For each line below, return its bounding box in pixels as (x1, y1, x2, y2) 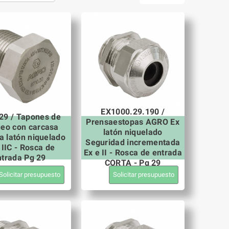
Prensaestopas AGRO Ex (86, 117, 180, 127)
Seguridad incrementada (85, 138, 180, 147)
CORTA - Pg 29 (104, 158, 161, 168)
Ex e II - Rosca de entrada (83, 148, 182, 157)
